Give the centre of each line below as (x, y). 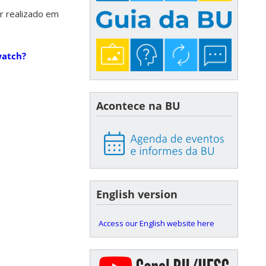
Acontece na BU (138, 106)
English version (137, 194)
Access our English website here (156, 224)
